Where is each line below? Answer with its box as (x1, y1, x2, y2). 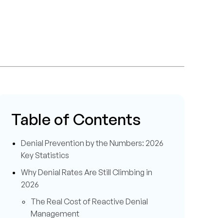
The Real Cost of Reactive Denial (31, 197, 148, 206)
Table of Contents (11, 109, 141, 129)
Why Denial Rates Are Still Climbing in (21, 167, 152, 177)
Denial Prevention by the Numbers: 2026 (21, 138, 163, 148)
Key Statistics (21, 150, 69, 160)
